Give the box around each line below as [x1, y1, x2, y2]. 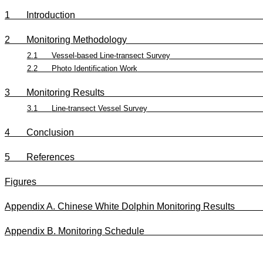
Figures [5, 176, 36, 187]
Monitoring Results [26, 87, 104, 97]
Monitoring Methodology [26, 34, 127, 45]
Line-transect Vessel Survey [51, 103, 147, 113]
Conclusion [26, 127, 74, 137]
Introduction [26, 9, 75, 20]
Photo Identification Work [51, 63, 137, 73]
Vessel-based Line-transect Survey [51, 50, 170, 60]
